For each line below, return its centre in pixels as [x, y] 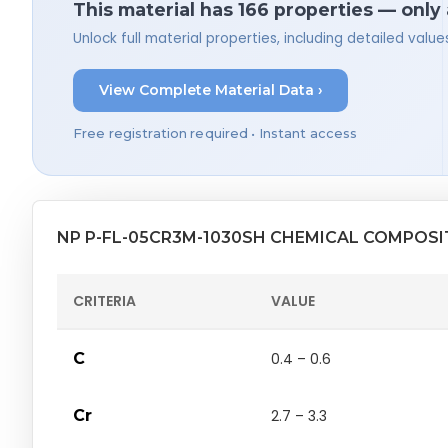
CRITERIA [104, 300]
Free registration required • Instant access [215, 133]
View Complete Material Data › [210, 90]
